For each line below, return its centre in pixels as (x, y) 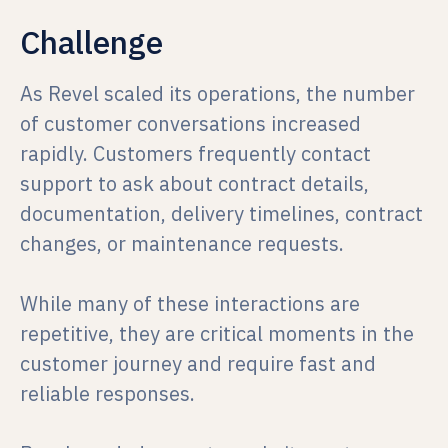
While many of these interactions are (190, 303)
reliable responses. (107, 393)
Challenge (91, 42)
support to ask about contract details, (194, 183)
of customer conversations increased (190, 123)
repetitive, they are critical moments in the (217, 333)
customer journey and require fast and (198, 363)
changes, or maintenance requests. (182, 243)
